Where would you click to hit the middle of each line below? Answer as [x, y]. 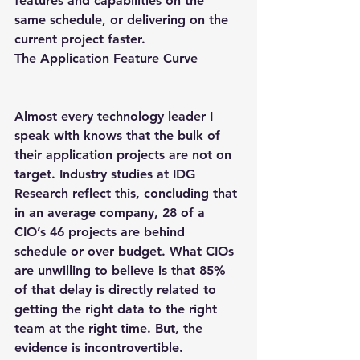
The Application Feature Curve [106, 58]
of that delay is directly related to [117, 290]
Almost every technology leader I [116, 116]
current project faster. [80, 39]
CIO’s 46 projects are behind [102, 232]
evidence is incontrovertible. [99, 348]
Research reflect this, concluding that [128, 193]
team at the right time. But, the [110, 328]
